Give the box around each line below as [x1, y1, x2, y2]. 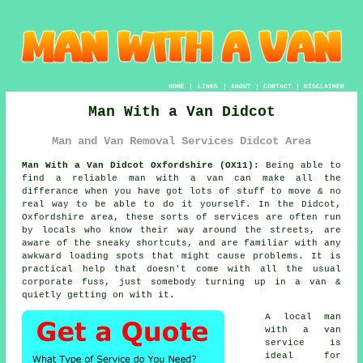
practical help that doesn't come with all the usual [22, 264, 341, 275]
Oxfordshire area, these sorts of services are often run [22, 212, 341, 223]
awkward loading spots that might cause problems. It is [22, 251, 341, 262]
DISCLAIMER [303, 82, 344, 90]
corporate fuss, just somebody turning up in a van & [22, 277, 341, 288]
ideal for [265, 351, 341, 361]
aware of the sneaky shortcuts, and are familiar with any [22, 238, 341, 249]
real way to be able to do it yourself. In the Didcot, [22, 199, 341, 210]
